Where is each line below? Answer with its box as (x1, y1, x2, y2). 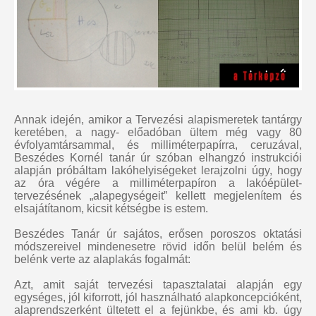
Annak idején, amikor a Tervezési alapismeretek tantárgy (14, 114, 302, 126)
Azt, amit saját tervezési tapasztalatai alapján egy (14, 279, 302, 291)
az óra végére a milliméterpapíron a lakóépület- (14, 177, 302, 190)
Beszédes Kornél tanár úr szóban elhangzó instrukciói (14, 152, 302, 164)
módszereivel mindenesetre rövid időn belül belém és (14, 241, 302, 253)
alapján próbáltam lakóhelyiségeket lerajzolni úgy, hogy (14, 164, 302, 177)
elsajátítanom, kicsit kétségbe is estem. (14, 202, 208, 215)
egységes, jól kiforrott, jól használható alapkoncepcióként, (14, 291, 302, 304)
